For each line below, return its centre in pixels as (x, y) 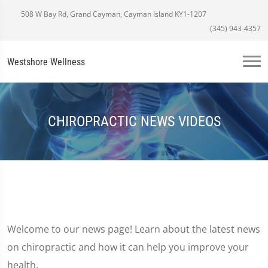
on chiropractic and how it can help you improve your (128, 247)
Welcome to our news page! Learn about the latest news (134, 229)
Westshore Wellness (46, 62)
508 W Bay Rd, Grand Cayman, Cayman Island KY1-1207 (113, 14)
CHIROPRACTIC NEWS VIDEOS (134, 121)
